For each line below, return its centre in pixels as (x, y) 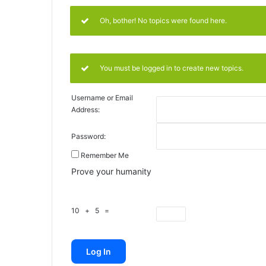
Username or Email (102, 98)
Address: (85, 110)
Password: (88, 137)
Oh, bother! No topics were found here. (163, 21)
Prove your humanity (111, 172)
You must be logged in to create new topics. (172, 68)
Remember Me (105, 156)
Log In (99, 252)
